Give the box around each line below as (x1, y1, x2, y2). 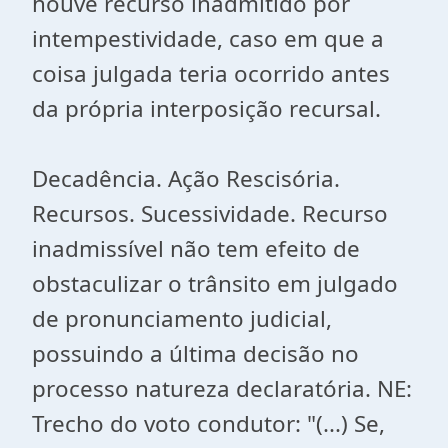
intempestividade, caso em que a (32, 23, 384, 54)
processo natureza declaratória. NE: (32, 373, 412, 404)
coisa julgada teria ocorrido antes (32, 58, 390, 89)
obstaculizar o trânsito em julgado (32, 268, 398, 299)
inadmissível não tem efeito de (32, 233, 360, 264)
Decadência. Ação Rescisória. (32, 163, 340, 194)
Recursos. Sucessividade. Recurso (32, 198, 388, 229)
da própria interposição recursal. (32, 93, 381, 124)
